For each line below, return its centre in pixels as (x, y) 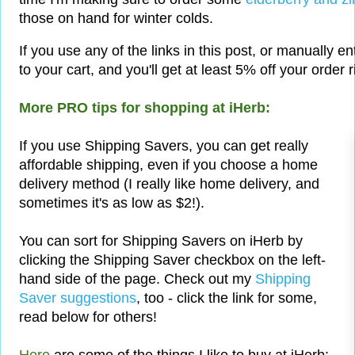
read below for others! (88, 317)
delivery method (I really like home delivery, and (169, 184)
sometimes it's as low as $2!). (112, 203)
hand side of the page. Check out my (137, 279)
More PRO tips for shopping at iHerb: (145, 108)
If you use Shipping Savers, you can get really (164, 146)
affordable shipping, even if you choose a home (168, 165)
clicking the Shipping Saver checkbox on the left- (172, 260)
